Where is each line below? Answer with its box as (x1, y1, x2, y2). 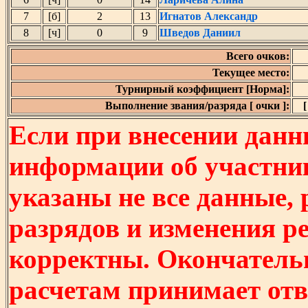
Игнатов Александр (159, 10, 258, 22)
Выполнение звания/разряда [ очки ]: (105, 100, 289, 111)
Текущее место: (212, 67, 289, 78)
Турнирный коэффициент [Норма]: (115, 83, 289, 95)
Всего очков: (226, 50, 289, 62)
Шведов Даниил (159, 27, 241, 38)
